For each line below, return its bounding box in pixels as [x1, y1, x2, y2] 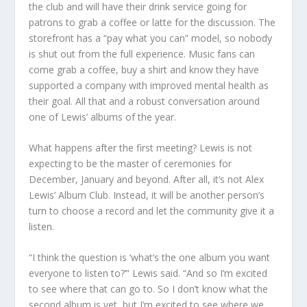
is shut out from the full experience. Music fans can [29, 47, 256, 60]
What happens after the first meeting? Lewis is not [29, 141, 253, 155]
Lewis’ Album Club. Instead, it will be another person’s [29, 188, 265, 202]
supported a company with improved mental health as [29, 78, 269, 92]
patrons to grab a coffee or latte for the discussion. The [29, 15, 276, 29]
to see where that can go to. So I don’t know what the [29, 282, 269, 296]
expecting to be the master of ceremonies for [29, 157, 232, 171]
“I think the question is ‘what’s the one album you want [29, 251, 271, 265]
